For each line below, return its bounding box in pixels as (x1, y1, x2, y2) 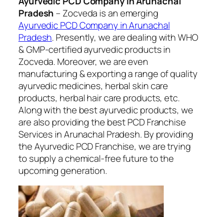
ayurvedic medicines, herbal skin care (18, 79, 169, 92)
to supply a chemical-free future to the (18, 152, 174, 165)
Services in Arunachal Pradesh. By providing (18, 127, 193, 140)
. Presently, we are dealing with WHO (52, 31, 198, 44)
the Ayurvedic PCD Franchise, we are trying (18, 139, 191, 153)
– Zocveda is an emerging (54, 6, 158, 19)
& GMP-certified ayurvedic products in (18, 43, 171, 56)
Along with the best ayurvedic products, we (18, 103, 193, 116)
